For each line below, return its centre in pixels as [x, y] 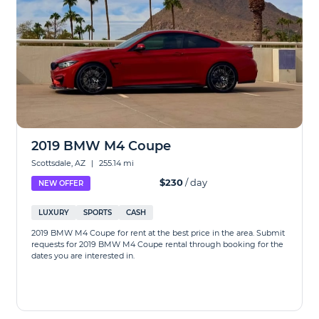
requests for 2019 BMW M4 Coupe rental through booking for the [158, 244]
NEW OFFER [61, 183]
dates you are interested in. [83, 256]
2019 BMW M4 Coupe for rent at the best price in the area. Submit [158, 233]
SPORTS [98, 213]
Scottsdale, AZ [60, 163]
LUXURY [54, 213]
